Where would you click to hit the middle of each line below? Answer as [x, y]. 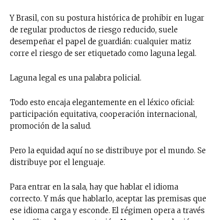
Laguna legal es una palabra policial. [76, 78]
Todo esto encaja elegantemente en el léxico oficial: [102, 102]
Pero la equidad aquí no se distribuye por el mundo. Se [108, 150]
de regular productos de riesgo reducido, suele [94, 29]
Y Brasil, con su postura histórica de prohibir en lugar [107, 18]
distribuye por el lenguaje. [57, 162]
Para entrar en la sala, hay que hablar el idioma [94, 187]
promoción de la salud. [51, 126]
